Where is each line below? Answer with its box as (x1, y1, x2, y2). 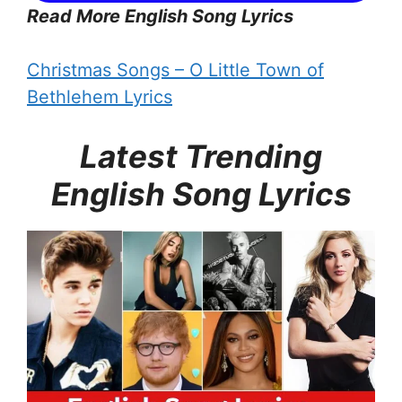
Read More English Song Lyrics (27, 4, 293, 27)
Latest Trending (80, 136, 322, 175)
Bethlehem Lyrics (27, 85, 172, 108)
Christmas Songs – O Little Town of (27, 58, 324, 81)
